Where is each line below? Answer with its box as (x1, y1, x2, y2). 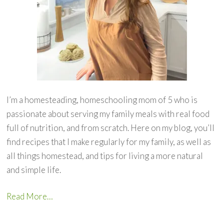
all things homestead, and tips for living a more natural (6, 150, 203, 161)
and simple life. (6, 164, 61, 175)
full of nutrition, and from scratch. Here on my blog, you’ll (6, 122, 215, 133)
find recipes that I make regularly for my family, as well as (6, 136, 211, 147)
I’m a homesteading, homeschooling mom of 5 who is (6, 94, 198, 105)
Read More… (6, 191, 53, 202)
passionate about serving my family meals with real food (6, 108, 210, 119)
